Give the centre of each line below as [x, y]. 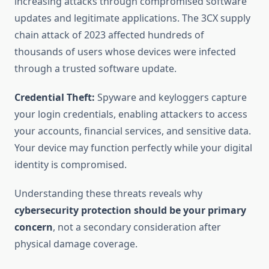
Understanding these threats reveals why [108, 194]
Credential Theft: [55, 98]
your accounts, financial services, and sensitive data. [133, 131]
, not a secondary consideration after [137, 227]
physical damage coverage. [76, 244]
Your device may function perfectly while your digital [133, 148]
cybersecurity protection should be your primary [130, 210]
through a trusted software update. [95, 69]
